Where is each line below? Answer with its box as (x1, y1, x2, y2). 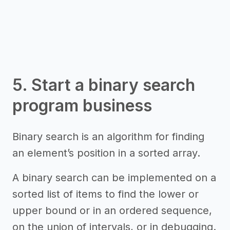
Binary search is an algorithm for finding (12, 130, 204, 143)
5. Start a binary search (12, 75, 195, 95)
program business (12, 95, 152, 116)
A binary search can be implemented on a (12, 171, 216, 184)
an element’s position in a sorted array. (12, 147, 200, 159)
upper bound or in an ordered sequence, (12, 204, 212, 217)
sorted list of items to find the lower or (12, 188, 199, 200)
